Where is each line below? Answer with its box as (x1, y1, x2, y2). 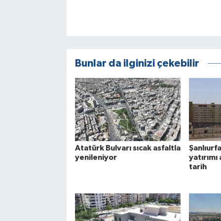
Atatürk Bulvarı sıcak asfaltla (74, 144, 181, 152)
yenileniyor (74, 153, 117, 161)
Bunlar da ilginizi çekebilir (74, 58, 199, 69)
